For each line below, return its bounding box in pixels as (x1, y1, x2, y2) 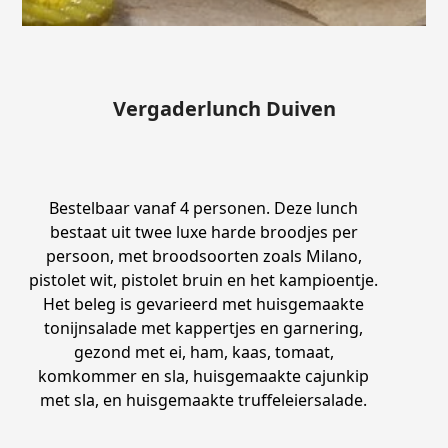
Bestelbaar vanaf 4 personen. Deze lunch (49, 196, 359, 219)
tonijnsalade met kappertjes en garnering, (44, 316, 364, 339)
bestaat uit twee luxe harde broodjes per (49, 220, 358, 243)
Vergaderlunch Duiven (112, 94, 336, 122)
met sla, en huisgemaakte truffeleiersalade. (40, 388, 368, 411)
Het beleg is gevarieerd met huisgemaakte (43, 292, 365, 315)
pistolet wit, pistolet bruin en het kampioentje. (29, 268, 379, 291)
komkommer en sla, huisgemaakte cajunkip (38, 364, 370, 387)
